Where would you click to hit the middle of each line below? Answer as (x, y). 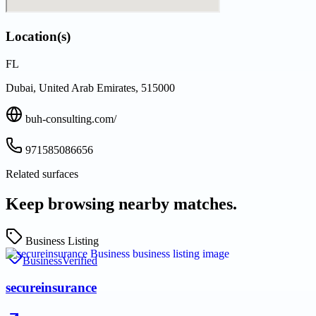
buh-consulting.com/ (71, 119)
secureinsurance (51, 288)
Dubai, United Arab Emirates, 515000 (90, 87)
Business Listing (62, 241)
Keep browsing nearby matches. (121, 203)
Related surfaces (42, 174)
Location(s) (38, 37)
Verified (80, 260)
